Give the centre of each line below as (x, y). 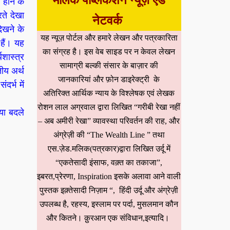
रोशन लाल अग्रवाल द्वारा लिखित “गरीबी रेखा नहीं (109, 107)
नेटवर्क (109, 21)
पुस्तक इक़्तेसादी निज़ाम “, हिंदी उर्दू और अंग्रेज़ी (109, 190)
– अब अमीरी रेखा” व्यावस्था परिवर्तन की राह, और (109, 121)
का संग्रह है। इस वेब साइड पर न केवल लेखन (109, 52)
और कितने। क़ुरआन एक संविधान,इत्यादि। (109, 218)
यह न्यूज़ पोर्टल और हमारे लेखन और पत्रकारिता (109, 38)
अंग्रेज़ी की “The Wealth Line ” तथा (109, 135)
